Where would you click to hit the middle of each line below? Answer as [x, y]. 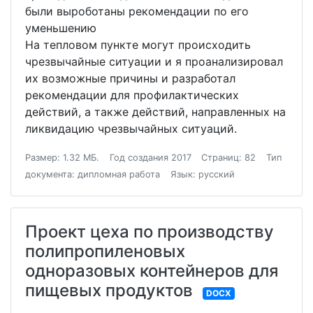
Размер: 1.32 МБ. [62, 158]
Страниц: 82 [229, 158]
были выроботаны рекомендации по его [137, 11]
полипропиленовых [105, 251]
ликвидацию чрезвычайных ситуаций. [131, 129]
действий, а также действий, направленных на [155, 112]
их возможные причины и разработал [130, 78]
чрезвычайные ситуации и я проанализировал [154, 61]
